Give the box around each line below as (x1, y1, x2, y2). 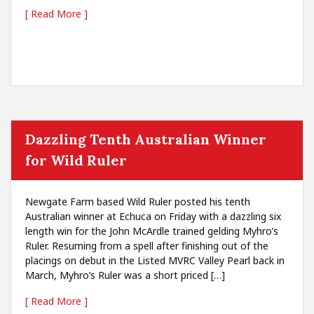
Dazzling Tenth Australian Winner (25, 130, 266, 148)
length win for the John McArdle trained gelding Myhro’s (25, 224, 278, 238)
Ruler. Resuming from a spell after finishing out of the (25, 239, 268, 252)
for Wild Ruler (25, 151, 127, 169)
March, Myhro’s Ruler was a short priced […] (25, 268, 225, 282)
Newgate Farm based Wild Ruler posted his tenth (25, 195, 250, 208)
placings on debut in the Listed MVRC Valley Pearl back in (25, 254, 285, 267)
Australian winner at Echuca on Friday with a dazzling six (25, 210, 281, 223)
